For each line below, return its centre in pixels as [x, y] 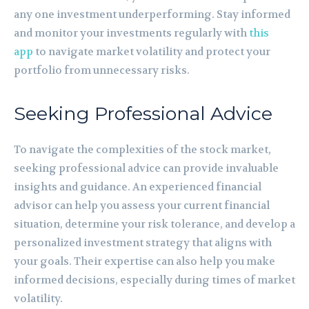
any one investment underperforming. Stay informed [152, 14]
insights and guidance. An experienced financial [138, 187]
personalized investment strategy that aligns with [143, 242]
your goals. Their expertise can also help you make [144, 261]
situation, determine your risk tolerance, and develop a [154, 224]
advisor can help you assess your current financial [142, 205]
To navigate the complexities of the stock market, [142, 149]
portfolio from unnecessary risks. [102, 70]
